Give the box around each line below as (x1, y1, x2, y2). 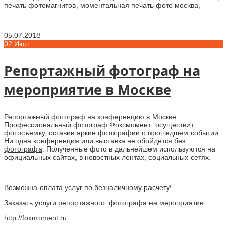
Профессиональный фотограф (4, 120, 109, 129)
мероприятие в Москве (4, 80, 171, 99)
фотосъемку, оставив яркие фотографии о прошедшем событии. (4, 128, 220, 137)
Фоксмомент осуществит (109, 120, 194, 129)
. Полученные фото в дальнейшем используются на (42, 144, 215, 153)
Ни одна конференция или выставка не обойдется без (4, 136, 185, 145)
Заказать (4, 198, 35, 207)
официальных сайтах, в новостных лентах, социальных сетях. (4, 153, 211, 161)
